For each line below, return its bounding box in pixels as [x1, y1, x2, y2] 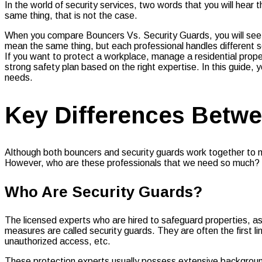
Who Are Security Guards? [5, 182, 202, 201]
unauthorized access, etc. [5, 236, 113, 246]
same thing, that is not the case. [5, 10, 137, 20]
